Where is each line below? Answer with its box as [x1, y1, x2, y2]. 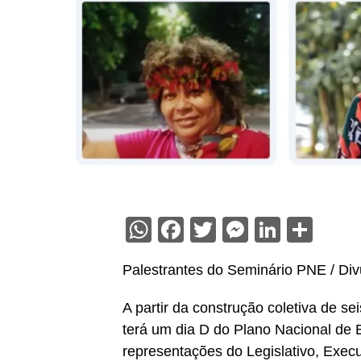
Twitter [216, 214, 295, 245]
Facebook [184, 214, 291, 245]
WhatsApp [151, 214, 268, 245]
